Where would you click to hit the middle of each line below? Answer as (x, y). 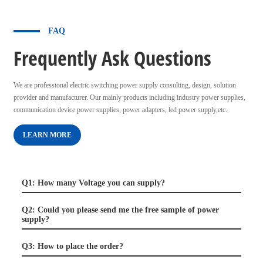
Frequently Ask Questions (112, 58)
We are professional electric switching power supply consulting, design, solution (124, 85)
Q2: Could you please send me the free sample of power (120, 210)
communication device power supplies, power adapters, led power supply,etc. (121, 109)
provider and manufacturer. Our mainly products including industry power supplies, (129, 97)
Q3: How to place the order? (72, 246)
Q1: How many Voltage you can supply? (94, 183)
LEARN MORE (47, 135)
